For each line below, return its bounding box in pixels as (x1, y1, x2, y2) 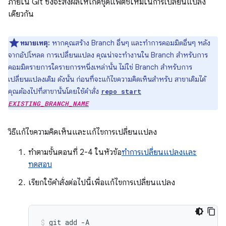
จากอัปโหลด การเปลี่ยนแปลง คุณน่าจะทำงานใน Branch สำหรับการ (8, 50, 208, 60)
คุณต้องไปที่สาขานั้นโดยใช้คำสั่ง (8, 86, 101, 96)
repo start (101, 87, 141, 95)
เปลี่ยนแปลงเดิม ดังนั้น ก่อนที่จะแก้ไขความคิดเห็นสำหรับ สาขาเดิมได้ (8, 74, 206, 84)
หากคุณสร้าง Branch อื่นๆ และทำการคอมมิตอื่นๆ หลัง (50, 38, 210, 47)
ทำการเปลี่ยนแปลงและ (122, 147, 197, 157)
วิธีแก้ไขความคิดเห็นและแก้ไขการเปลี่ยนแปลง (8, 127, 157, 137)
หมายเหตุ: (20, 38, 50, 47)
